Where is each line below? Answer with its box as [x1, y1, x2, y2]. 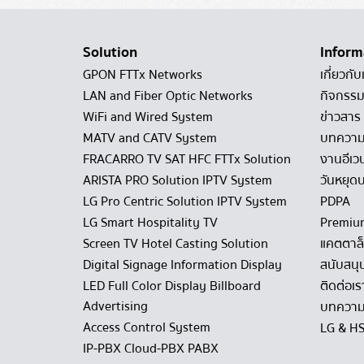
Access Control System [83, 317, 210, 338]
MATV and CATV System [83, 128, 217, 149]
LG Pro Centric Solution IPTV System [83, 191, 287, 212]
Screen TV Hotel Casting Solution [83, 233, 268, 254]
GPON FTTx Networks [83, 64, 202, 85]
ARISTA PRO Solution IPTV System [83, 170, 272, 191]
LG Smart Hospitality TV [83, 212, 218, 233]
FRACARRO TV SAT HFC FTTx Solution [83, 149, 291, 170]
